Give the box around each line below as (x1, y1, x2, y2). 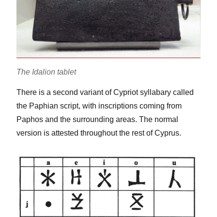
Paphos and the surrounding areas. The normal (16, 115, 179, 124)
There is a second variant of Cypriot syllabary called (16, 88, 194, 97)
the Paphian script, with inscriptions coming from (16, 102, 182, 110)
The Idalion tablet (16, 68, 77, 77)
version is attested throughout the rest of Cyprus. (16, 129, 182, 138)
